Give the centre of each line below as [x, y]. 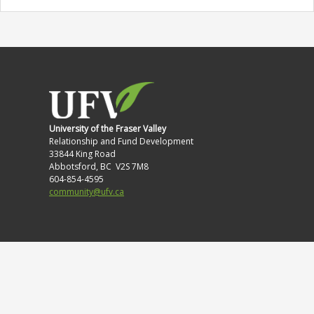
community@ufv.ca [87, 192]
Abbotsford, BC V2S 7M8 [99, 167]
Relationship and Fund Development [121, 142]
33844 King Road [82, 154]
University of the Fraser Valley [108, 129]
